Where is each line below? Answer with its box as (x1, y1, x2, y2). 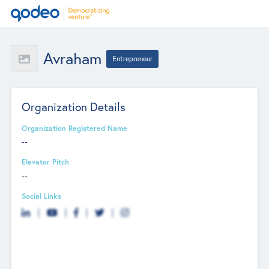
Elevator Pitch (22, 157, 70, 167)
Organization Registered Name (22, 122, 128, 133)
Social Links (22, 190, 62, 201)
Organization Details (22, 98, 126, 114)
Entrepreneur (112, 53, 153, 63)
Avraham (43, 48, 101, 68)
